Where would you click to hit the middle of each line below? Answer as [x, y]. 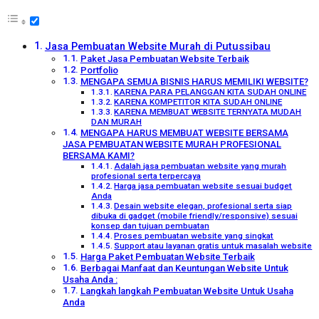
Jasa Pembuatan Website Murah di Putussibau [157, 47]
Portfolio [99, 70]
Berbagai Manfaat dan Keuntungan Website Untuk [184, 268]
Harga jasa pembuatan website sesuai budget [203, 186]
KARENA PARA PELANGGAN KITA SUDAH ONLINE [210, 92]
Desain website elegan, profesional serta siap [203, 206]
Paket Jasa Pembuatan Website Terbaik [164, 59]
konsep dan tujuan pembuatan [150, 226]
